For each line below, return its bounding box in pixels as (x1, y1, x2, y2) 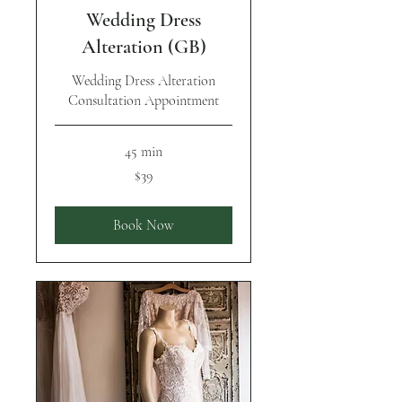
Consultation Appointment (68, 91, 219, 109)
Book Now (113, 215, 174, 234)
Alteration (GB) (81, 34, 206, 58)
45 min (125, 142, 162, 161)
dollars (55, 183, 82, 194)
